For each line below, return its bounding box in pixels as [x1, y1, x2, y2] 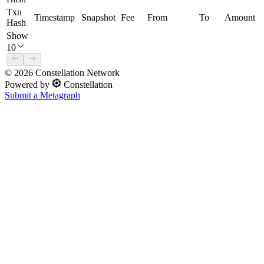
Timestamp [34, 12, 75, 22]
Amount [225, 12, 255, 22]
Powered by [5, 79, 52, 90]
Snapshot [81, 12, 115, 22]
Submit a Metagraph [5, 90, 80, 100]
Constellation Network [33, 67, 120, 78]
